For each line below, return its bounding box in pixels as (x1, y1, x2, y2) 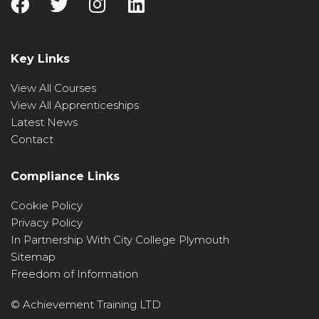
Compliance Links (11, 169, 120, 184)
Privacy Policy (11, 216, 83, 230)
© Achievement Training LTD (11, 298, 161, 312)
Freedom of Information (11, 267, 138, 281)
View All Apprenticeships (11, 98, 139, 113)
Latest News (11, 115, 78, 130)
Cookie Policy (11, 199, 83, 213)
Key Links (11, 52, 70, 66)
